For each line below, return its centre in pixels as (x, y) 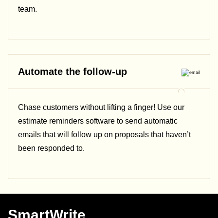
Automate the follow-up (73, 72)
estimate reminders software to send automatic (98, 121)
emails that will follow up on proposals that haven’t (104, 135)
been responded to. (51, 148)
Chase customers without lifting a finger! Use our (101, 108)
